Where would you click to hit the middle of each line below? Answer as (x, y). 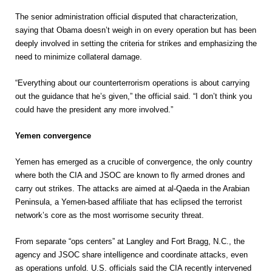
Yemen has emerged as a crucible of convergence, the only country (134, 162)
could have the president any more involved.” (94, 110)
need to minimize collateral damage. (79, 57)
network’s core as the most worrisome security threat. (110, 215)
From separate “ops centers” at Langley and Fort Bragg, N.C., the (130, 241)
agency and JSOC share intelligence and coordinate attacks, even (131, 255)
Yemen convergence (53, 136)
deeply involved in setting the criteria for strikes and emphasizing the (136, 43)
